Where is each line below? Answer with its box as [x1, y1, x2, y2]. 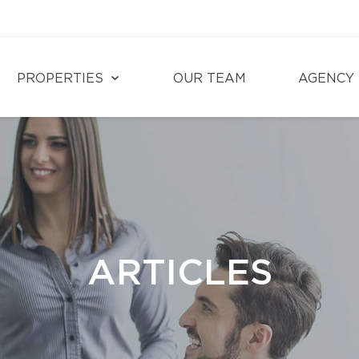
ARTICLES [87, 256, 272, 292]
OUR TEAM [173, 72, 246, 85]
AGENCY [298, 72, 354, 85]
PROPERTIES [17, 72, 103, 85]
